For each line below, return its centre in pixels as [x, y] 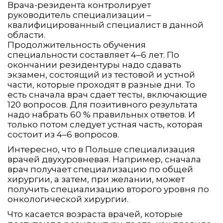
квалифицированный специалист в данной [106, 25]
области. [26, 35]
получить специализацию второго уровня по [108, 189]
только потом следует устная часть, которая [105, 125]
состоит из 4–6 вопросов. [63, 135]
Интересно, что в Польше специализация [101, 150]
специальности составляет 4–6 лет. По [93, 55]
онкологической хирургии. [68, 199]
